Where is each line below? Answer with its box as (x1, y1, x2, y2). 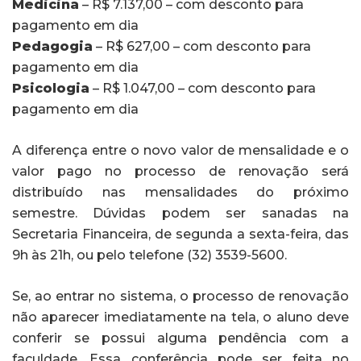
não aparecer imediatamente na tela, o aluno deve (12, 309, 349, 325)
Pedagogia (12, 38, 93, 54)
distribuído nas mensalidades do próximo (12, 184, 349, 200)
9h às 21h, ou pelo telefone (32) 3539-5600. (12, 247, 287, 263)
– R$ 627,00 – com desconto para (93, 38, 311, 54)
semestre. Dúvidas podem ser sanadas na (12, 205, 349, 221)
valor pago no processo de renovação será (12, 163, 349, 179)
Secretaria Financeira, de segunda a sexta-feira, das (12, 226, 349, 242)
